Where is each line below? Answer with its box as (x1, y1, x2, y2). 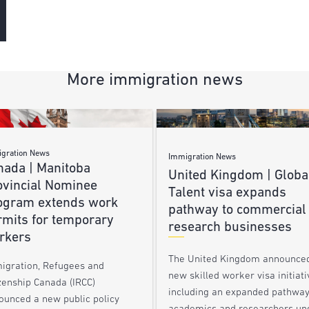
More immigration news (66, 71, 243, 89)
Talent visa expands (168, 186, 286, 201)
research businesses (168, 221, 292, 235)
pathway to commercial (168, 203, 306, 218)
